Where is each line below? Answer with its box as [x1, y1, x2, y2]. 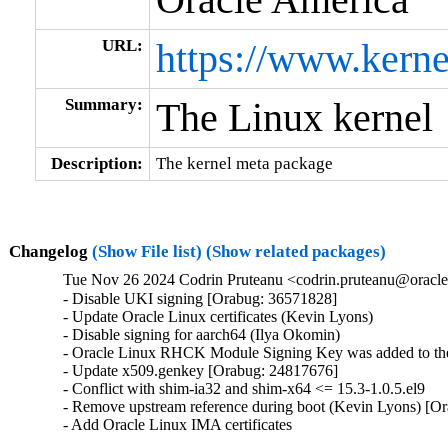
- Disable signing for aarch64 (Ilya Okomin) [63, 326, 341, 344]
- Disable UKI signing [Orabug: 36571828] [63, 290, 338, 308]
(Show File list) [91, 241, 202, 261]
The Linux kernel [155, 95, 433, 140]
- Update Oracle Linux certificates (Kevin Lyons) [63, 308, 374, 326]
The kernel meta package [155, 153, 333, 173]
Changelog [8, 241, 92, 261]
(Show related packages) [205, 241, 386, 261]
